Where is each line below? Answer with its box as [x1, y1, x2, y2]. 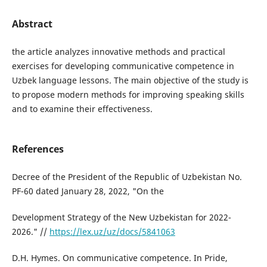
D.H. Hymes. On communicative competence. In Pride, [11, 252, 228, 264]
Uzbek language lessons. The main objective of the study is [11, 74, 249, 86]
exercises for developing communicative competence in [11, 60, 234, 72]
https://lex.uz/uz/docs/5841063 [49, 226, 175, 238]
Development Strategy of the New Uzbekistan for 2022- [11, 212, 231, 223]
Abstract [11, 17, 52, 30]
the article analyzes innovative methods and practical [11, 46, 225, 57]
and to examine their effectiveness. [11, 103, 153, 114]
